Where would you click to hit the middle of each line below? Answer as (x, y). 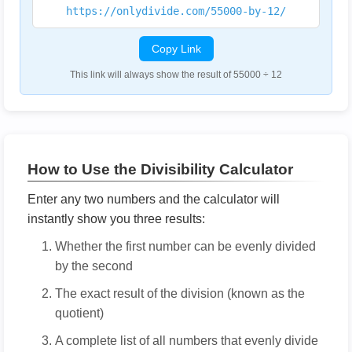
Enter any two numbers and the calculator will (154, 199)
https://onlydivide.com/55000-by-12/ (176, 11)
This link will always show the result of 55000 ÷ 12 (176, 75)
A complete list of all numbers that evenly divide (187, 341)
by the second (94, 266)
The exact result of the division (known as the (180, 293)
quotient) (79, 313)
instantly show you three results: (116, 219)
